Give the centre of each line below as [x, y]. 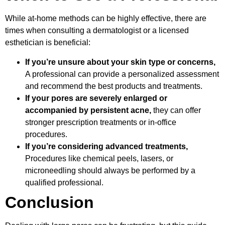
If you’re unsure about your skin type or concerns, [120, 62]
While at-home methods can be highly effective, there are [106, 19]
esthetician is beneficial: [48, 43]
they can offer [176, 110]
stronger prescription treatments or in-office [101, 122]
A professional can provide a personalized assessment [122, 74]
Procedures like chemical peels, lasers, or [99, 158]
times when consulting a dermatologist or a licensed [97, 31]
